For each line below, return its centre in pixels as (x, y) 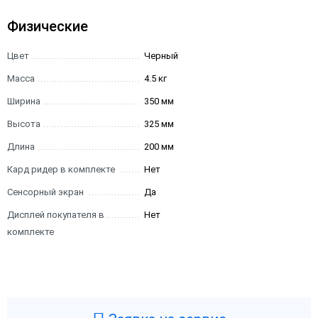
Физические (48, 26)
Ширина (24, 101)
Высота (24, 124)
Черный (161, 56)
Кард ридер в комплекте (61, 169)
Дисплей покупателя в (56, 215)
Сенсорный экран (45, 192)
